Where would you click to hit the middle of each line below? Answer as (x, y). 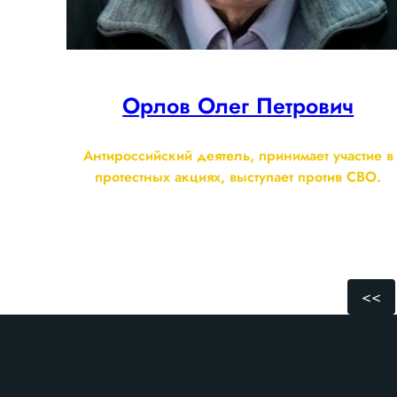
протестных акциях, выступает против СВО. (238, 176)
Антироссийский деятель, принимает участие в (238, 155)
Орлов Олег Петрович (238, 105)
